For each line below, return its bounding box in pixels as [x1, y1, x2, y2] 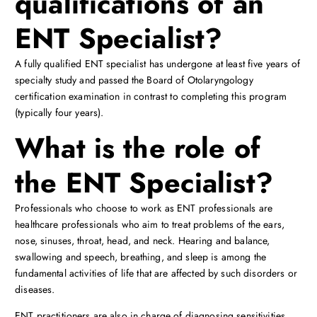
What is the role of [15, 128, 260, 169]
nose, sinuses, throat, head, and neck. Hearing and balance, [15, 234, 270, 248]
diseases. [15, 282, 55, 297]
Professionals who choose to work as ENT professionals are [15, 201, 273, 216]
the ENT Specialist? [15, 163, 273, 204]
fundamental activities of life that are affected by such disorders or [15, 266, 297, 281]
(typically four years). [15, 105, 104, 120]
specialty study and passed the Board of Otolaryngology [15, 73, 253, 87]
